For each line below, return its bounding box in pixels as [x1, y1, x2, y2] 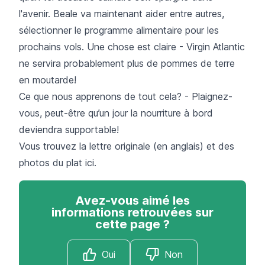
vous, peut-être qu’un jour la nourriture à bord [19, 106, 213, 119]
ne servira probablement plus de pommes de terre [19, 57, 235, 69]
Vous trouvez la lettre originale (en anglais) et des [19, 140, 234, 152]
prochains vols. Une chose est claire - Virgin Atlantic [19, 40, 245, 53]
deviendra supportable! [19, 123, 119, 135]
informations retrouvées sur [51, 205, 214, 219]
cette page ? [95, 216, 170, 231]
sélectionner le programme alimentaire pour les [19, 24, 219, 36]
